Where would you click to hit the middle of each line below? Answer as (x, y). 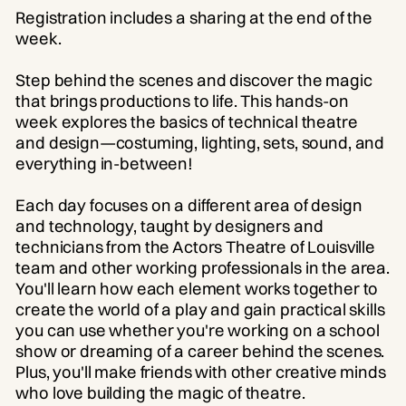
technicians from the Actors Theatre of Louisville (195, 246)
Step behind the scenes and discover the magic (194, 80)
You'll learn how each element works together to (197, 288)
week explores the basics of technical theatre (187, 121)
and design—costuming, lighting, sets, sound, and (200, 142)
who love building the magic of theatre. (160, 392)
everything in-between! (104, 163)
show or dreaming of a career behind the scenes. (200, 351)
